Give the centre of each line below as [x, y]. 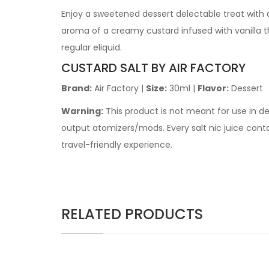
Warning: [82, 111]
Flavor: [213, 88]
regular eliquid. [92, 47]
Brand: [77, 88]
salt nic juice [218, 128]
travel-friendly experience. [117, 145]
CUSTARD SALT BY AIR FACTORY [153, 68]
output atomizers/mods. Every [126, 128]
